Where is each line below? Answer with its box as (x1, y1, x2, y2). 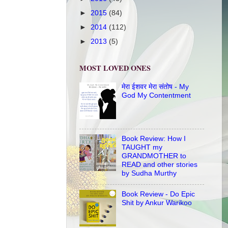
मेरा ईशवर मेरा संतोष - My (121, 82, 189, 91)
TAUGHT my (121, 142, 162, 151)
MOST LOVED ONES (79, 63, 151, 74)
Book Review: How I (121, 134, 186, 142)
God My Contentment (121, 91, 191, 99)
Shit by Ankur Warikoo (121, 198, 192, 207)
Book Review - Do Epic (121, 189, 195, 198)
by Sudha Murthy (121, 168, 177, 177)
